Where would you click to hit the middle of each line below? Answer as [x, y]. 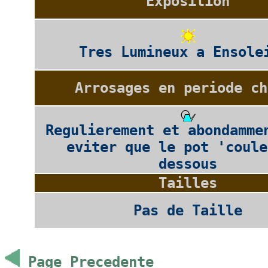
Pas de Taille [188, 211]
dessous [188, 164]
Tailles [188, 183]
